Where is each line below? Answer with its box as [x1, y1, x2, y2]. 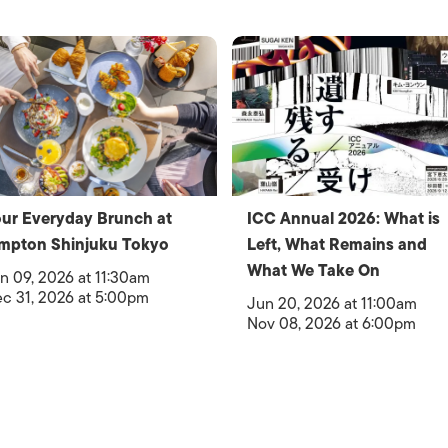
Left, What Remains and [246, 232, 427, 258]
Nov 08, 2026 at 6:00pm [246, 311, 416, 337]
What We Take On [246, 258, 380, 284]
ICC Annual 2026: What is [246, 206, 440, 232]
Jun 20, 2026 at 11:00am [246, 291, 417, 317]
